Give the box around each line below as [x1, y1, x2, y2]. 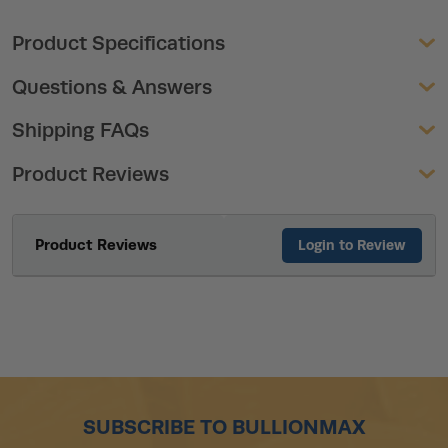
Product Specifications [12, 32, 225, 55]
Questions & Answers [12, 75, 212, 98]
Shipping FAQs [12, 119, 149, 142]
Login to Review [298, 237, 406, 254]
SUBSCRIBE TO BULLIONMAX [83, 414, 365, 438]
